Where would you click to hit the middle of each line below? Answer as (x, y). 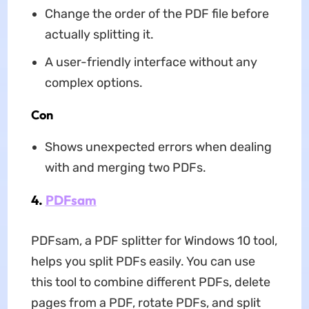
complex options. (93, 82)
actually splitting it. (99, 34)
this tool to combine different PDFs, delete (150, 282)
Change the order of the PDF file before (157, 13)
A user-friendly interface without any (151, 62)
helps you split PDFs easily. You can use (143, 261)
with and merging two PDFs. (125, 167)
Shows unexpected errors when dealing (158, 147)
